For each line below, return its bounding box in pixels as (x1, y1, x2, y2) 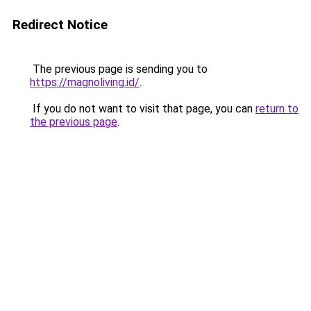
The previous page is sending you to (30, 62, 208, 76)
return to (255, 102, 299, 115)
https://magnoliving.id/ (30, 76, 140, 89)
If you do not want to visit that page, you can (30, 102, 255, 115)
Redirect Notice (12, 17, 108, 33)
